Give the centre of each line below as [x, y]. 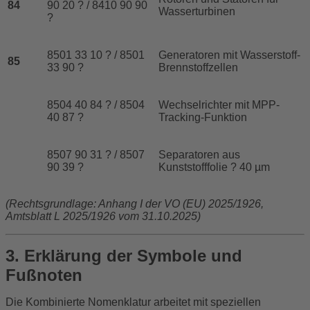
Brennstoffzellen [198, 68]
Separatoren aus [199, 155]
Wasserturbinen [197, 12]
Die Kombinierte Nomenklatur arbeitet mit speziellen [133, 302]
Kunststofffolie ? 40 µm [214, 167]
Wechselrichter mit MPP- [219, 105]
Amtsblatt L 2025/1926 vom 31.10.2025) [103, 217]
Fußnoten [44, 275]
